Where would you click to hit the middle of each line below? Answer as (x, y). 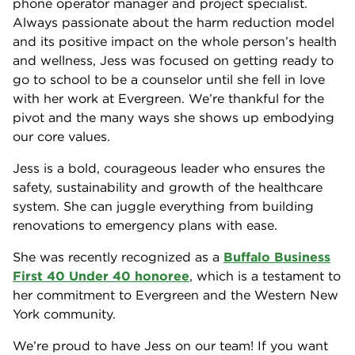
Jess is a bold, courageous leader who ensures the (169, 168)
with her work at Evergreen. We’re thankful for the (168, 98)
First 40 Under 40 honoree (101, 276)
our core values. (61, 136)
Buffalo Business (277, 257)
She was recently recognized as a (118, 257)
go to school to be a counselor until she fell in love (169, 79)
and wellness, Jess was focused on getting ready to (173, 60)
